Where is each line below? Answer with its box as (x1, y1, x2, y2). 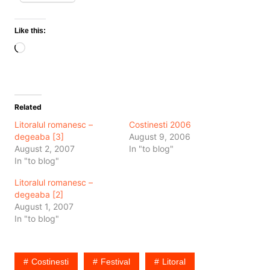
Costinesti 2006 (128, 119, 191, 130)
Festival (100, 256, 130, 266)
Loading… (24, 42, 69, 55)
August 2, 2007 (14, 143, 75, 154)
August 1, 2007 (14, 201, 74, 212)
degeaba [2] (14, 189, 63, 199)
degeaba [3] (14, 131, 64, 142)
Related (14, 102, 42, 111)
